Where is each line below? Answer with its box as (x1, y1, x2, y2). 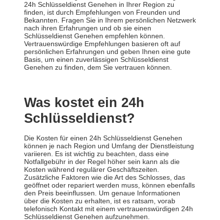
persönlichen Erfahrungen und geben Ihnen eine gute (24, 48, 191, 56)
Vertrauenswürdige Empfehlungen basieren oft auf (24, 40, 180, 48)
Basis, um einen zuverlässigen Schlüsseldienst (24, 55, 168, 64)
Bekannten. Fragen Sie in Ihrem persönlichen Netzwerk (24, 16, 196, 25)
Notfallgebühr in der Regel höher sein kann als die (24, 158, 180, 166)
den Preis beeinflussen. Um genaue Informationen (24, 189, 180, 197)
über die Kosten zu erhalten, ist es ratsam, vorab (24, 197, 175, 205)
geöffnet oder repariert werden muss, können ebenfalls (24, 181, 195, 190)
